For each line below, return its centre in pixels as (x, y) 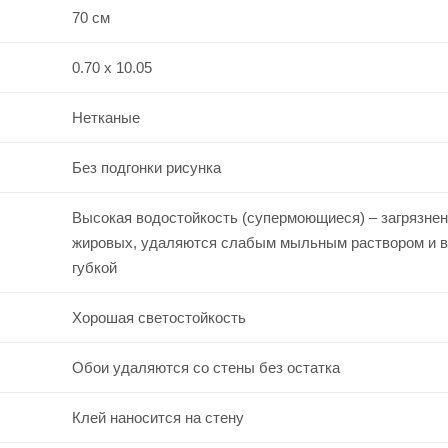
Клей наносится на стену (157, 417)
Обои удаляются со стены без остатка (205, 367)
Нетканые (105, 117)
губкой (94, 267)
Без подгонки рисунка (146, 167)
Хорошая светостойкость (158, 317)
